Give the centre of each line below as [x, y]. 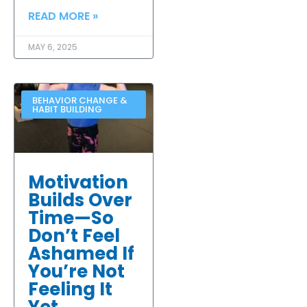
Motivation [78, 182]
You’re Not [76, 271]
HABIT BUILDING [67, 109]
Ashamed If [81, 253]
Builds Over [80, 200]
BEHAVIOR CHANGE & [79, 100]
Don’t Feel [74, 235]
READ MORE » [63, 16]
